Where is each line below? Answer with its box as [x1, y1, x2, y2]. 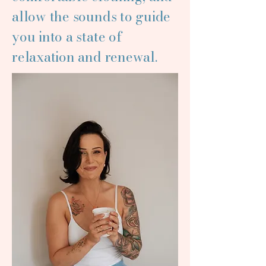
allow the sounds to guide [12, 6, 171, 27]
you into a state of [12, 26, 122, 47]
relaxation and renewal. [12, 46, 157, 67]
